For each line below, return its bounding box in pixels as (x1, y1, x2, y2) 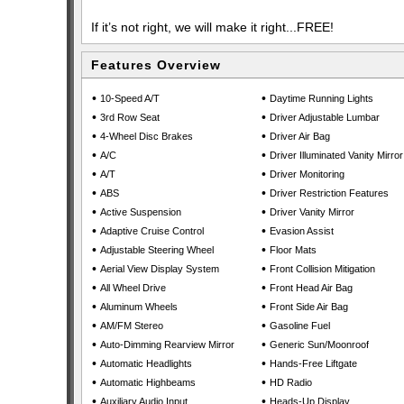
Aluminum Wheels (100, 301, 178, 312)
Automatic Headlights (100, 358, 192, 369)
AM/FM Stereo (100, 320, 163, 331)
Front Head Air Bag (270, 282, 353, 293)
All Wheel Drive (100, 282, 166, 293)
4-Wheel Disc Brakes (100, 131, 193, 142)
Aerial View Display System (100, 263, 219, 274)
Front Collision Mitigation (270, 263, 375, 274)
